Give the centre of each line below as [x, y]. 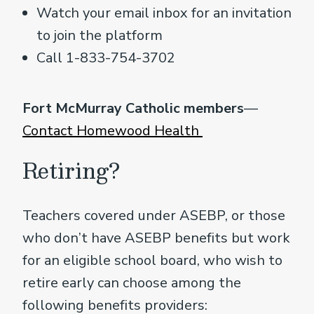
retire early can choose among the [132, 283]
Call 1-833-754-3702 [106, 58]
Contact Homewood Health [112, 131]
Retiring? [71, 170]
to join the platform [100, 36]
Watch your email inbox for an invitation [164, 13]
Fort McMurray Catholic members [133, 109]
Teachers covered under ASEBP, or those [154, 216]
